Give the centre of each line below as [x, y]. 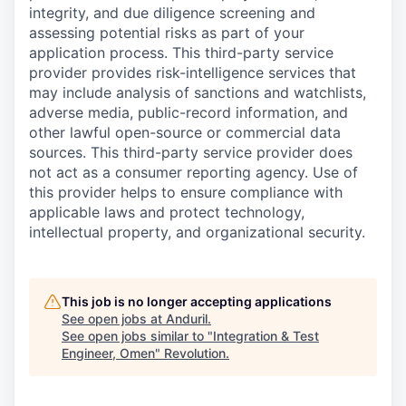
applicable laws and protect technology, [167, 213]
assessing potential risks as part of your [167, 33]
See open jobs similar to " [137, 336]
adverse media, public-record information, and [188, 113]
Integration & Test [266, 336]
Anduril [187, 319]
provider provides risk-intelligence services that [193, 73]
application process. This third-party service [181, 53]
